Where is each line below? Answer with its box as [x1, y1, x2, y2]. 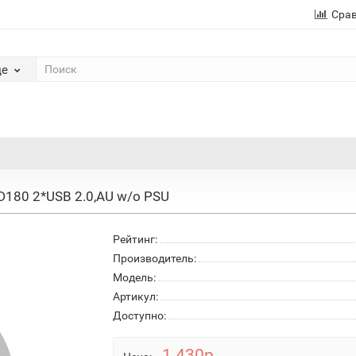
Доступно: [112, 309, 166, 322]
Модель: [112, 271, 156, 284]
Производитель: [112, 252, 196, 265]
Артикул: [112, 290, 158, 303]
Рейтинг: [112, 233, 157, 246]
